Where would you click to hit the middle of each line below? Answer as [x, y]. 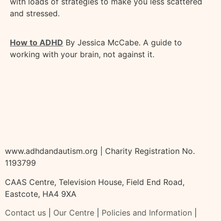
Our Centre [74, 212]
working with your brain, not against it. [83, 54]
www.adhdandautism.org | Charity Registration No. [100, 151]
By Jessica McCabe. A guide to [124, 42]
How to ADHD [37, 42]
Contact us [25, 212]
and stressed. [35, 14]
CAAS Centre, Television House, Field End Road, [95, 182]
